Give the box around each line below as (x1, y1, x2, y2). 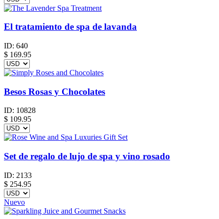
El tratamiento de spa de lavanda (4, 22, 137, 32)
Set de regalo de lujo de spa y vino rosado (4, 151, 170, 162)
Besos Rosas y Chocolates (4, 86, 105, 97)
